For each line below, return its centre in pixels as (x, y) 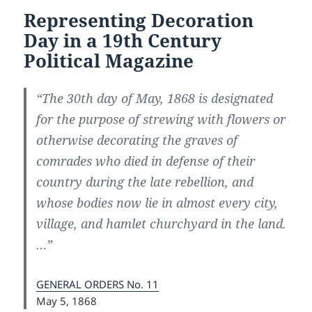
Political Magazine (109, 60)
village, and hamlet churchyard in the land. (162, 223)
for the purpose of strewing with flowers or (161, 119)
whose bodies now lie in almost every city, (157, 202)
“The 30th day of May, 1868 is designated (155, 98)
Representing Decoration (139, 20)
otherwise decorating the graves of (137, 140)
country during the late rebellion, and (145, 181)
